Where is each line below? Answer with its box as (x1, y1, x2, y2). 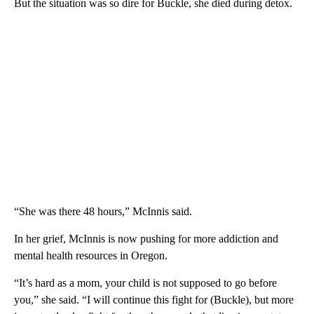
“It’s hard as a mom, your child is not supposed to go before (14, 276, 277, 289)
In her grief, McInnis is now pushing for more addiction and (14, 232, 278, 245)
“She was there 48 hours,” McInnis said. (14, 205, 192, 217)
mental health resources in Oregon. (14, 249, 168, 261)
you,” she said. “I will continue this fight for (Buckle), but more (14, 293, 294, 306)
